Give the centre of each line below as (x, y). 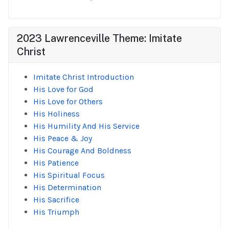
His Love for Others (68, 101)
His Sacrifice (56, 200)
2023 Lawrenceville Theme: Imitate (99, 38)
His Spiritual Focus (69, 175)
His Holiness (56, 114)
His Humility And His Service (86, 126)
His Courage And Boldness (82, 151)
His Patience (56, 163)
